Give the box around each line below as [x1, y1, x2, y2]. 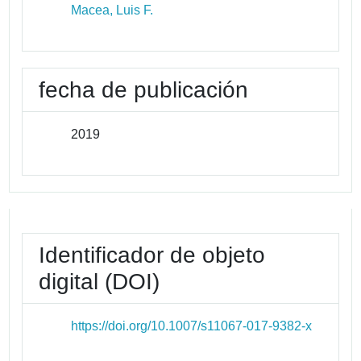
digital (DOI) [39, 268, 160, 294]
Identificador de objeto [39, 242, 266, 268]
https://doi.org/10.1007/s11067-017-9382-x [71, 318, 313, 333]
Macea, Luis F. [71, 2, 154, 17]
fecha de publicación [39, 77, 249, 102]
